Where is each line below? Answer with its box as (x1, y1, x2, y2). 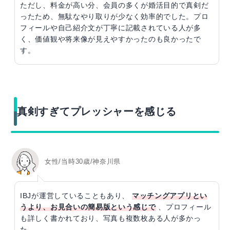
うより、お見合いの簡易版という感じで (20, 202, 156, 211)
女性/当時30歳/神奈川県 (45, 158, 121, 166)
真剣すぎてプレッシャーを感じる (17, 105, 177, 117)
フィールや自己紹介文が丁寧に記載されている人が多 (20, 23, 201, 32)
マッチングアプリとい (131, 191, 207, 200)
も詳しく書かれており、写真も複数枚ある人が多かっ (20, 214, 201, 222)
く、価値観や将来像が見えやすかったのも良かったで (20, 34, 201, 43)
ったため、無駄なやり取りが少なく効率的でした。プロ (20, 12, 209, 21)
